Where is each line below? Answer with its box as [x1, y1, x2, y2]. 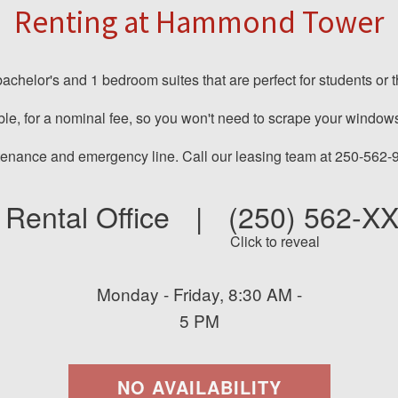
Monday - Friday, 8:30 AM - [96, 282, 302, 306]
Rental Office [4, 195, 170, 236]
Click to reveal [230, 231, 321, 251]
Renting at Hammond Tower [14, 3, 384, 42]
